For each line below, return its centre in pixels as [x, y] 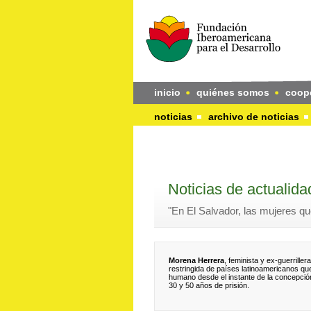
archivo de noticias [254, 117]
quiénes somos [233, 92]
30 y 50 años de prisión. [209, 285]
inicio [167, 92]
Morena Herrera [196, 260]
